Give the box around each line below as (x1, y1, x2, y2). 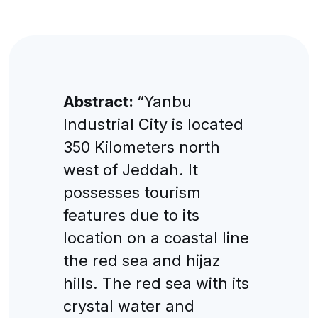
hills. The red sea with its (62, 273, 249, 292)
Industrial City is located (62, 114, 243, 133)
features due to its (62, 205, 199, 224)
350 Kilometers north (62, 137, 220, 156)
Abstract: (62, 92, 137, 111)
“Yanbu (136, 92, 192, 111)
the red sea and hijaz (62, 251, 221, 270)
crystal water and (62, 296, 194, 315)
